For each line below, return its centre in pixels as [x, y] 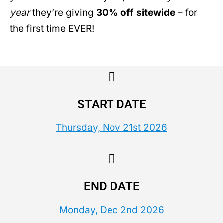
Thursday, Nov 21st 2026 [111, 127]
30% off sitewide [136, 12]
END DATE [111, 186]
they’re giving [63, 12]
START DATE [111, 104]
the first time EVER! [52, 28]
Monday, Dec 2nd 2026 [111, 210]
